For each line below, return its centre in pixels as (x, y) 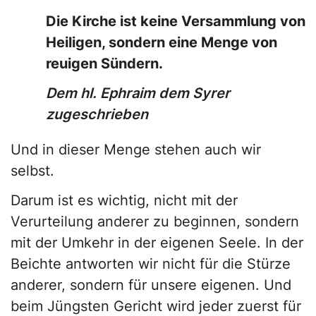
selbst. (32, 171)
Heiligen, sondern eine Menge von (162, 43)
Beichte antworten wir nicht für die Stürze (151, 264)
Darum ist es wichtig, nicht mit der (124, 201)
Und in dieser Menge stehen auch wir (136, 150)
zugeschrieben (97, 115)
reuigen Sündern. (104, 64)
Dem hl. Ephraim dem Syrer (138, 93)
